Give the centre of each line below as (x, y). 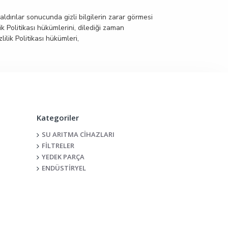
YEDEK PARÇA (63, 157)
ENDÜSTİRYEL (64, 168)
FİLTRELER (58, 146)
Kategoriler (58, 118)
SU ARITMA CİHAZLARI (78, 134)
